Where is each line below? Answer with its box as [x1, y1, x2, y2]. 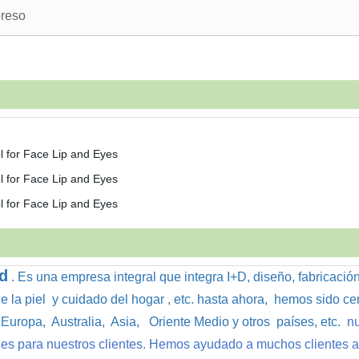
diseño [250, 270, 292, 284]
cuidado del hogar [58, 292, 164, 306]
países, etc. [273, 315, 341, 329]
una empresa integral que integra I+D [33, 270, 247, 284]
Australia [49, 315, 102, 329]
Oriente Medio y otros [146, 315, 270, 329]
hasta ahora [194, 292, 264, 306]
